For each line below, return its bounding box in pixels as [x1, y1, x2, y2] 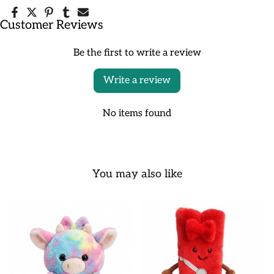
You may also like [92, 168, 182, 181]
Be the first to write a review [73, 47, 201, 59]
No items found [103, 108, 171, 120]
